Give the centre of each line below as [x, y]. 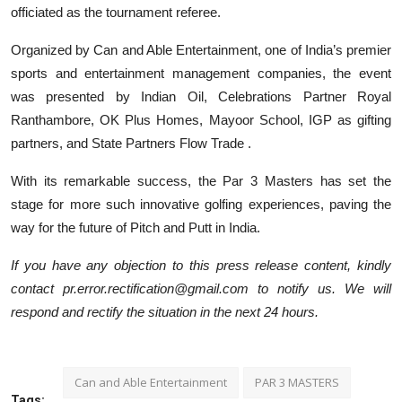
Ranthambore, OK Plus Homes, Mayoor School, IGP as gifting [201, 119]
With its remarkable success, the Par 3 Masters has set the [201, 180]
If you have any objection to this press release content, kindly [201, 265]
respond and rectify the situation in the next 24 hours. [165, 311]
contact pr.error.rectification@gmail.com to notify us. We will [201, 288]
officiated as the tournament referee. [116, 12]
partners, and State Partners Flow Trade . [131, 143]
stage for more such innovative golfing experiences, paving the [201, 204]
